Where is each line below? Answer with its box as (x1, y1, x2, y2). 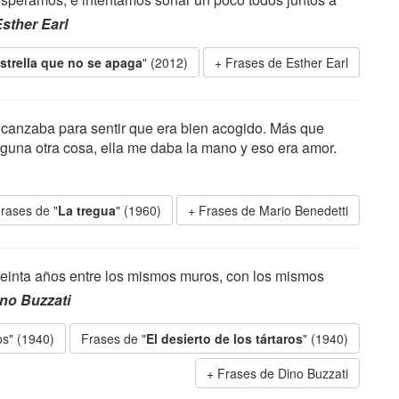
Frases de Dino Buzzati (217, 364, 348, 382)
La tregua (58, 201, 116, 219)
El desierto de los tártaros (146, 330, 303, 347)
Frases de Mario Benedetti (199, 201, 348, 219)
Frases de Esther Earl (225, 53, 348, 71)
